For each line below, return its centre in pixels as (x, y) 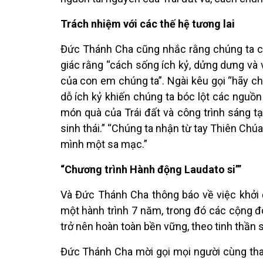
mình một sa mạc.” (104, 144)
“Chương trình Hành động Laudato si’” (151, 169)
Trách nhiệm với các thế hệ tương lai (147, 23)
